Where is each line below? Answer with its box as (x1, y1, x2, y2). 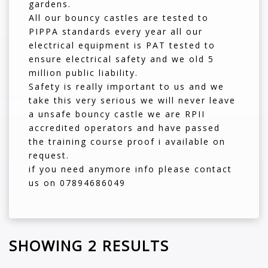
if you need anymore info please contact (29, 163, 232, 175)
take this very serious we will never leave (29, 94, 236, 106)
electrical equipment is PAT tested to (29, 39, 215, 51)
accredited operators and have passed (29, 121, 220, 133)
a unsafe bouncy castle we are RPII (29, 108, 205, 120)
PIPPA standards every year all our (29, 25, 203, 37)
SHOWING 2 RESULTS (9, 235, 169, 255)
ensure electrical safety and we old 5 (29, 53, 214, 65)
